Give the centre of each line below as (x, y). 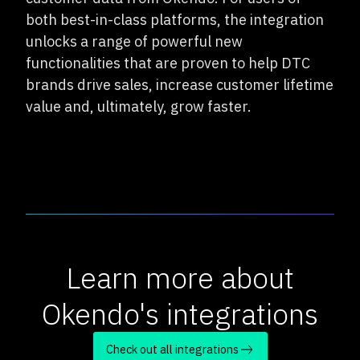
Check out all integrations (172, 349)
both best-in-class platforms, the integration (175, 20)
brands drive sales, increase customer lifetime (180, 85)
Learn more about (180, 278)
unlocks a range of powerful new (134, 41)
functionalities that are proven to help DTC (168, 63)
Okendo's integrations (180, 314)
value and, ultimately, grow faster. (139, 106)
